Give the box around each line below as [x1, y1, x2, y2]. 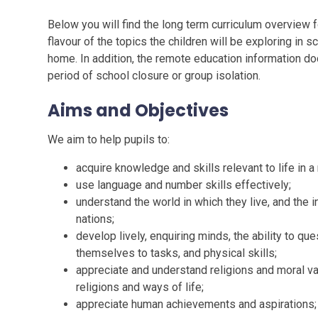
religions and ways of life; [76, 280, 204, 294]
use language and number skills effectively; [76, 177, 292, 192]
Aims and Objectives [48, 98, 229, 122]
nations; [76, 212, 115, 226]
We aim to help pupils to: [48, 132, 170, 146]
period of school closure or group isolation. [48, 68, 261, 82]
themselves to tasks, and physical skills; [76, 246, 278, 260]
